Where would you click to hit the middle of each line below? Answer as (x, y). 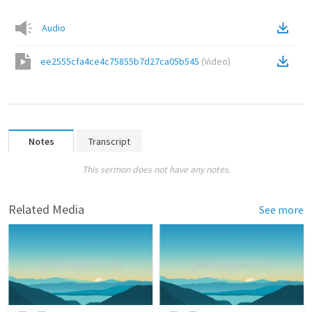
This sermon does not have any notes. (156, 170)
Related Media (46, 209)
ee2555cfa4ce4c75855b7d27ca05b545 (120, 61)
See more (281, 210)
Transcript (109, 141)
